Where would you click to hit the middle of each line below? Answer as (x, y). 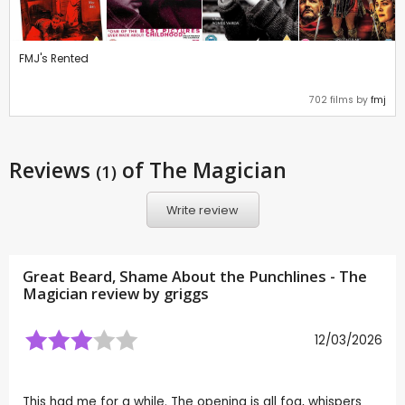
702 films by (340, 100)
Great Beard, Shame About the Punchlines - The (195, 277)
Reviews (52, 170)
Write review (202, 210)
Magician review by (93, 294)
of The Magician (202, 170)
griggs (186, 294)
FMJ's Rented (54, 59)
